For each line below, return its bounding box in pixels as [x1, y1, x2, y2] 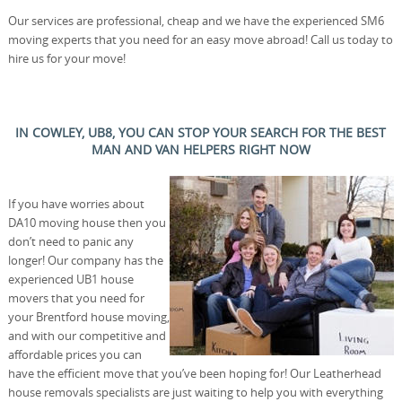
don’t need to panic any [7, 232, 134, 249]
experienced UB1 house [7, 270, 134, 287]
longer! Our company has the [7, 251, 163, 268]
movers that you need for [7, 289, 144, 306]
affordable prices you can [7, 345, 142, 363]
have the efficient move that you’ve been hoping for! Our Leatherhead [7, 364, 381, 381]
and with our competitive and [7, 327, 166, 344]
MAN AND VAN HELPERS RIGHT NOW [91, 140, 310, 158]
